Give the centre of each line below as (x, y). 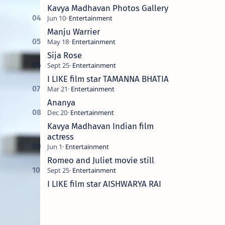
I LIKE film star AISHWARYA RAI (104, 184)
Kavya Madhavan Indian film (100, 126)
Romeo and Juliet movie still (100, 160)
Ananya (61, 102)
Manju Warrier (73, 31)
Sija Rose (64, 55)
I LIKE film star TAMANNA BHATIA (108, 79)
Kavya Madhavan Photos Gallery (107, 8)
